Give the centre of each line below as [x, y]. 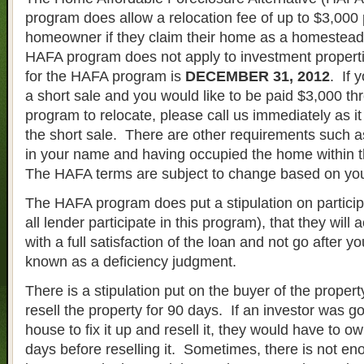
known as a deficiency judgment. [131, 262]
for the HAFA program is [105, 77]
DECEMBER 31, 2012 [258, 77]
